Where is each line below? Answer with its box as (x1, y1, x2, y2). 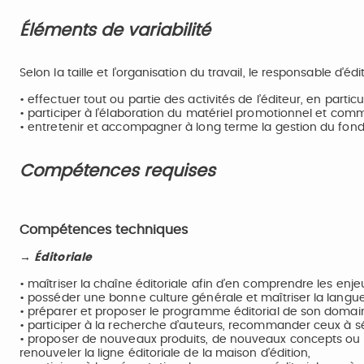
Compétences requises (19, 162, 220, 180)
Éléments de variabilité (19, 22, 215, 39)
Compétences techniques (19, 223, 192, 236)
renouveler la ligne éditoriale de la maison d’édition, (19, 348, 311, 359)
